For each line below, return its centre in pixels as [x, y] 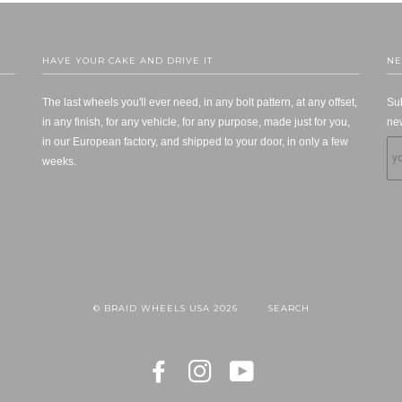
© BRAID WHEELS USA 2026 [165, 308]
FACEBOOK [199, 368]
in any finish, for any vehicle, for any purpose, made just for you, [197, 122]
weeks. [60, 161]
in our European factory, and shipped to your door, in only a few [196, 141]
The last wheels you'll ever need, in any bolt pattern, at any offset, [200, 102]
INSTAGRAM [243, 368]
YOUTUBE [280, 368]
